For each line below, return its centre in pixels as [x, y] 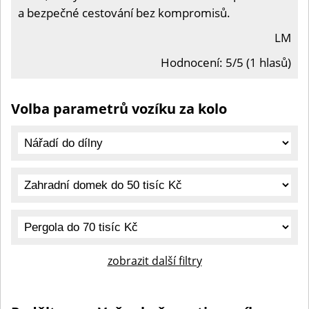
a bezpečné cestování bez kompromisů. [124, 13]
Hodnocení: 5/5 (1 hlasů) [226, 62]
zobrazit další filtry [154, 261]
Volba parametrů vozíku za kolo [119, 109]
